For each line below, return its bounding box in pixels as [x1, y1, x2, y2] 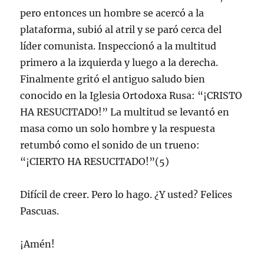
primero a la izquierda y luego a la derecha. [20, 56, 219, 68]
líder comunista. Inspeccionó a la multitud [20, 39, 217, 52]
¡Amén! [20, 237, 55, 250]
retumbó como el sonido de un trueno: [20, 138, 200, 151]
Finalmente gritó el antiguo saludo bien [20, 72, 206, 85]
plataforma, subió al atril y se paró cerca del [20, 23, 222, 35]
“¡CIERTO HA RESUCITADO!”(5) [20, 155, 170, 167]
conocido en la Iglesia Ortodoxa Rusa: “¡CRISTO [20, 89, 243, 101]
